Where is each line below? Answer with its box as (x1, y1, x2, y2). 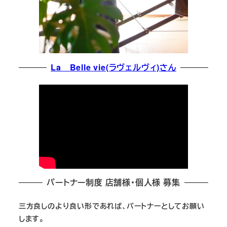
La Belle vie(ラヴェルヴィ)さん (51, 61, 176, 73)
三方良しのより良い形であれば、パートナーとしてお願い (18, 200, 205, 211)
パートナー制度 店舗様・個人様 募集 (47, 176, 180, 188)
